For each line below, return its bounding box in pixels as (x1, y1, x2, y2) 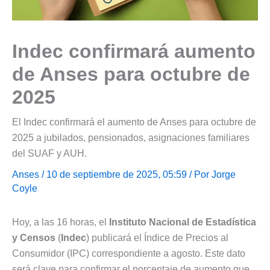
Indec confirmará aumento (12, 40, 256, 62)
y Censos (12, 232, 55, 243)
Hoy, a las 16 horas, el (12, 216, 109, 227)
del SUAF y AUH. (12, 148, 87, 159)
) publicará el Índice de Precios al (86, 232, 228, 243)
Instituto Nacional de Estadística (109, 216, 256, 227)
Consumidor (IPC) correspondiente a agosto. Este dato (12, 248, 245, 259)
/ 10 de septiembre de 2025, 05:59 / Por (39, 169, 212, 180)
